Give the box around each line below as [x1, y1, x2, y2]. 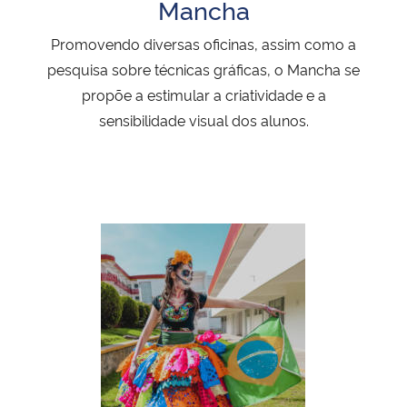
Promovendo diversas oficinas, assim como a [51, 34, 356, 55]
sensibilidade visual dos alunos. [98, 110, 309, 131]
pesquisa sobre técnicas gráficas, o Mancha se [47, 59, 360, 80]
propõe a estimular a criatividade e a [81, 84, 326, 105]
